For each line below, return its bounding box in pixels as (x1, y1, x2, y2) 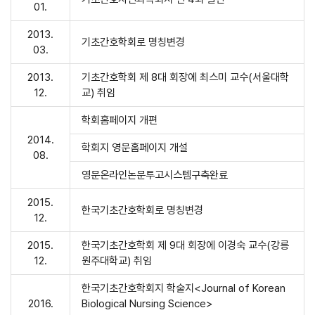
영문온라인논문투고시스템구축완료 (82, 169, 228, 181)
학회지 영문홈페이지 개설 (82, 141, 191, 154)
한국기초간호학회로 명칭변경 (82, 204, 203, 217)
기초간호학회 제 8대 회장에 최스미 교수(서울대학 (82, 71, 289, 84)
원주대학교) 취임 (82, 255, 152, 267)
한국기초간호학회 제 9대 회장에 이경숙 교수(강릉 (82, 239, 289, 252)
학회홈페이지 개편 (82, 114, 160, 127)
